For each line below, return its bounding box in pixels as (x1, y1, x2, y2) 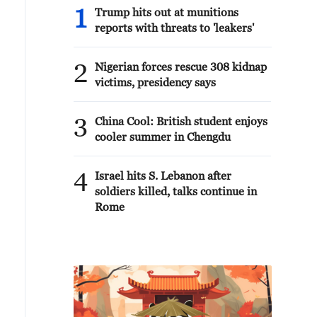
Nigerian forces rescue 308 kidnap (95, 60, 267, 73)
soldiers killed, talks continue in (95, 185, 257, 197)
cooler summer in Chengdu (95, 130, 231, 143)
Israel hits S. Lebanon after (95, 169, 231, 182)
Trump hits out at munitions (95, 6, 238, 18)
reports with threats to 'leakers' (95, 21, 254, 34)
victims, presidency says (95, 76, 216, 88)
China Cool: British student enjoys (95, 115, 267, 127)
